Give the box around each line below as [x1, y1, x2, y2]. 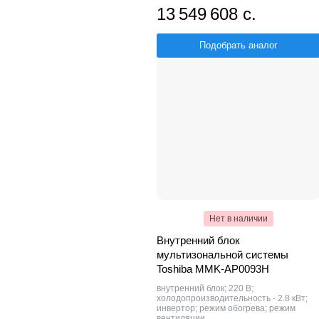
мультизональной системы [157, 248, 288, 261]
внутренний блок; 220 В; [157, 283, 253, 293]
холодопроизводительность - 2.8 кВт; [157, 293, 308, 303]
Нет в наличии [209, 213, 268, 224]
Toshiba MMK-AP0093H [157, 262, 269, 275]
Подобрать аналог [199, 39, 278, 51]
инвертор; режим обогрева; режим [157, 303, 296, 313]
